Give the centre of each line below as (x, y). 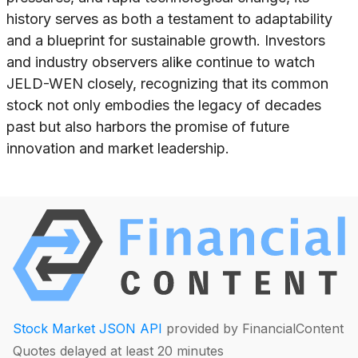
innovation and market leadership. (118, 149)
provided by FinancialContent (253, 328)
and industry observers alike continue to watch (161, 62)
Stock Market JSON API (88, 328)
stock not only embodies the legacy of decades (164, 105)
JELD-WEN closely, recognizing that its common (167, 84)
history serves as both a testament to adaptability (169, 19)
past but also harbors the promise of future (148, 127)
